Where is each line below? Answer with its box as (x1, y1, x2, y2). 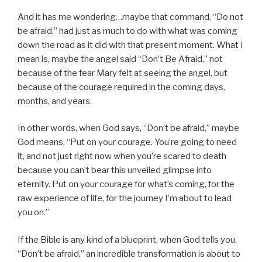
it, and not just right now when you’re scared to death (18, 151, 226, 162)
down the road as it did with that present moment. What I (18, 39, 243, 50)
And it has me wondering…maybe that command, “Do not (18, 11, 243, 22)
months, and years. (18, 95, 92, 106)
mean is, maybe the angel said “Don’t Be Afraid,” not (18, 53, 223, 64)
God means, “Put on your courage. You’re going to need (18, 137, 237, 148)
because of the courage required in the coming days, (18, 81, 225, 92)
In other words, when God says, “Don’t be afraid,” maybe (18, 123, 239, 134)
